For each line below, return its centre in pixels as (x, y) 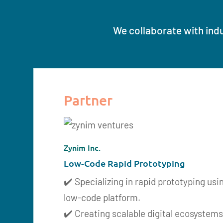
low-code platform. (102, 197)
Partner (88, 100)
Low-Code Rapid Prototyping (125, 163)
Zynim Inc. (82, 147)
